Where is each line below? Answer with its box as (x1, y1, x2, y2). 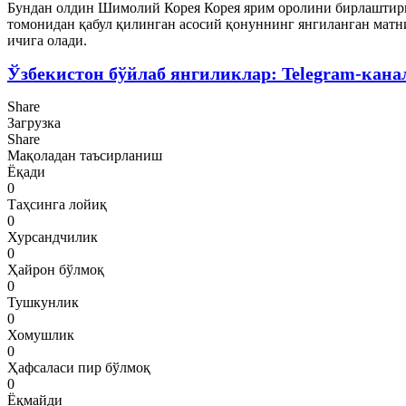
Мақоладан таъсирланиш (7, 147, 162, 163)
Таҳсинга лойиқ (7, 196, 107, 212)
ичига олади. (7, 32, 87, 48)
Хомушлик (7, 326, 74, 343)
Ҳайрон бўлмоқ (7, 261, 104, 277)
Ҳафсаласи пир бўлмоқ (7, 359, 150, 375)
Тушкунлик (7, 294, 79, 310)
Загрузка (7, 114, 61, 130)
